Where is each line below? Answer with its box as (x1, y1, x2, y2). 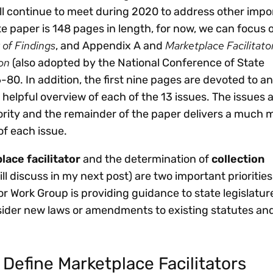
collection (211, 152, 264, 166)
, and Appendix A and (55, 38, 165, 52)
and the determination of (80, 152, 211, 166)
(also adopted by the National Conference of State (10, 55, 264, 69)
